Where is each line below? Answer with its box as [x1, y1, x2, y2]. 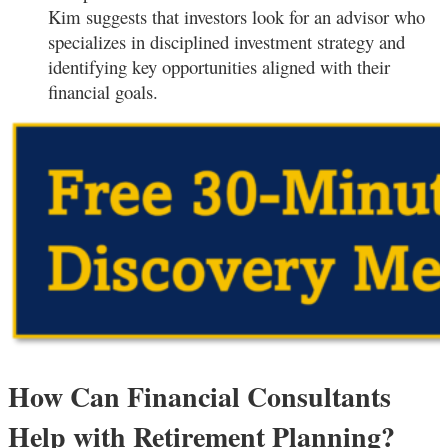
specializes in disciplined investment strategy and [48, 29, 405, 55]
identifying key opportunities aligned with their [48, 54, 390, 80]
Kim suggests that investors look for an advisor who [48, 4, 425, 30]
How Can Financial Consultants [8, 376, 391, 418]
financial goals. [48, 79, 158, 105]
